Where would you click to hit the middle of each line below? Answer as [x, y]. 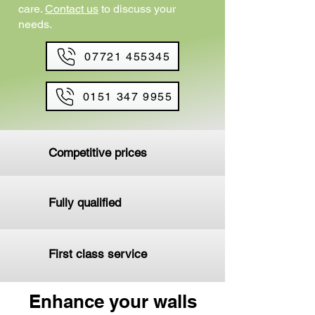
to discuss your [137, 9]
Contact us [72, 9]
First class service [98, 254]
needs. [35, 24]
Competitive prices [98, 153]
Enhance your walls [112, 301]
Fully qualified [85, 202]
